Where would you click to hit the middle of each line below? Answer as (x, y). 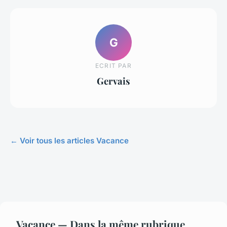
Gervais (113, 81)
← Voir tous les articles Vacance (69, 141)
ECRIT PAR (113, 65)
